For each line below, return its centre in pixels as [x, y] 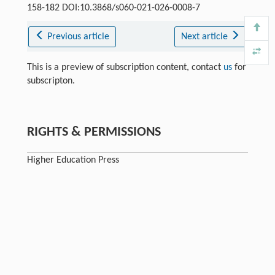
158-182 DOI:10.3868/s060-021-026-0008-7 [113, 8]
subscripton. [51, 81]
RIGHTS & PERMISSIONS [94, 132]
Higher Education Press [73, 160]
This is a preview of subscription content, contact [125, 67]
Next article [205, 37]
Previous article [79, 37]
